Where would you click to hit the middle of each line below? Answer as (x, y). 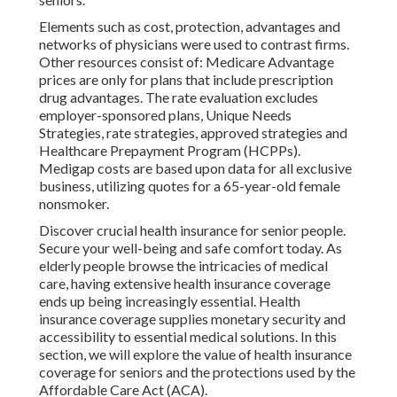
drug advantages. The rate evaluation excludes (179, 97)
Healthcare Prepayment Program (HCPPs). (170, 151)
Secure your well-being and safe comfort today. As (191, 248)
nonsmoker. (74, 204)
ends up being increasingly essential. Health (170, 301)
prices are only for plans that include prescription (186, 80)
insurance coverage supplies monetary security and (192, 319)
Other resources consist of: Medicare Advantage (187, 62)
